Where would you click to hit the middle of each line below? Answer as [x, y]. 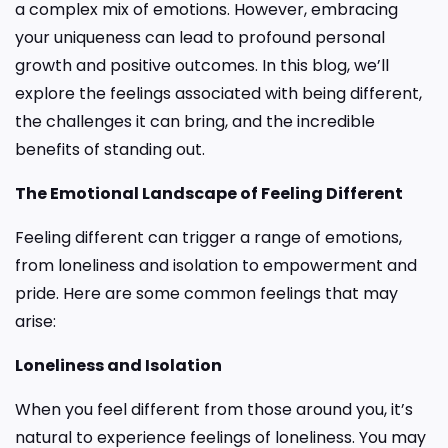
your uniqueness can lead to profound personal [200, 37]
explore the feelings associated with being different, [218, 93]
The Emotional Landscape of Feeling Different [209, 193]
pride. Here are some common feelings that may [206, 293]
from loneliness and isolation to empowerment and [216, 265]
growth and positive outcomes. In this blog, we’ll [202, 65]
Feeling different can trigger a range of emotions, [208, 237]
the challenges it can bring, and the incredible [195, 121]
